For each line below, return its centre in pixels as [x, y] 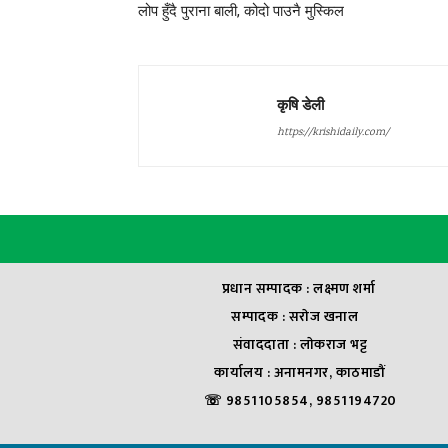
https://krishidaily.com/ [333, 133]
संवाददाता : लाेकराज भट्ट [300, 345]
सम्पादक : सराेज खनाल [300, 317]
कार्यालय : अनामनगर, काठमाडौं [300, 373]
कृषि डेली [300, 104]
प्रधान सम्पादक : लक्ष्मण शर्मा [300, 289]
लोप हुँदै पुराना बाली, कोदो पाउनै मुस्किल [241, 11]
